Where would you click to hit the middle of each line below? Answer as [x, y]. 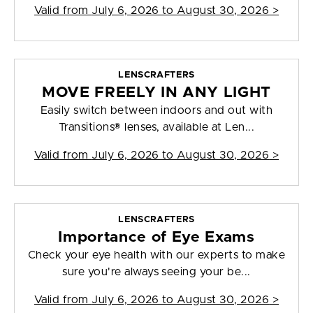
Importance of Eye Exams [156, 238]
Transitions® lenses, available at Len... [156, 128]
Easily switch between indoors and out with [156, 111]
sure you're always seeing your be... [156, 272]
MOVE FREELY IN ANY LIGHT [156, 93]
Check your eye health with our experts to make [156, 255]
